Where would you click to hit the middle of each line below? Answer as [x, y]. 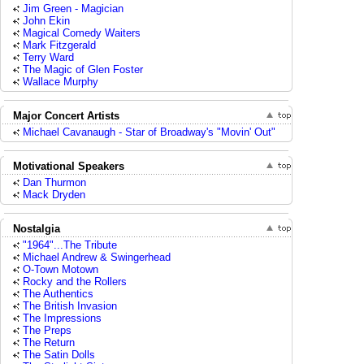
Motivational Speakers [69, 166]
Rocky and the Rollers [75, 282]
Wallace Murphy [61, 82]
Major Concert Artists [66, 116]
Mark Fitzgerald [59, 45]
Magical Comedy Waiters [82, 33]
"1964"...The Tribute [70, 245]
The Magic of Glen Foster [83, 69]
